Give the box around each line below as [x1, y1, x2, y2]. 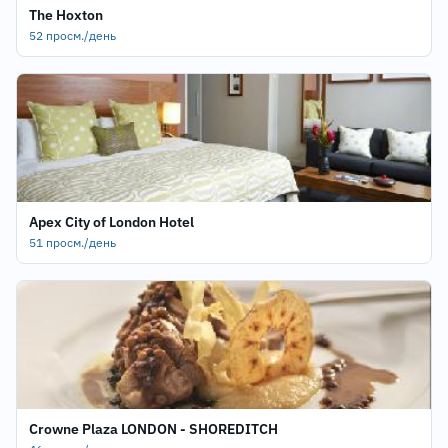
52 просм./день [29, 28, 116, 43]
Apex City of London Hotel [29, 213, 194, 231]
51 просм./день [29, 235, 116, 250]
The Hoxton [29, 6, 103, 24]
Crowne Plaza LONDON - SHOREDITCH [29, 420, 278, 438]
